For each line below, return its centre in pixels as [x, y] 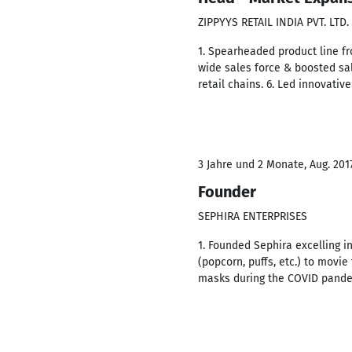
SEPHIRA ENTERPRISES [253, 216]
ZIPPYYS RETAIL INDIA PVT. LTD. [273, 22]
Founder [227, 192]
